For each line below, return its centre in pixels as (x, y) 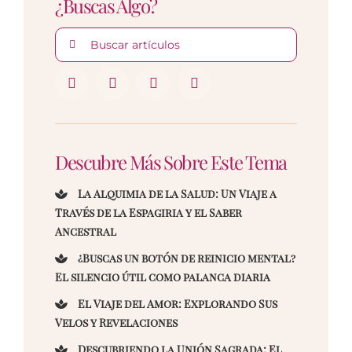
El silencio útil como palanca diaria (163, 277)
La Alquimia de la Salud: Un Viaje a (176, 194)
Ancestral (86, 232)
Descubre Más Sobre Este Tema (171, 162)
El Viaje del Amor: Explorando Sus (177, 304)
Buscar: (77, 35)
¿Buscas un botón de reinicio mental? (186, 258)
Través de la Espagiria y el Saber (149, 213)
